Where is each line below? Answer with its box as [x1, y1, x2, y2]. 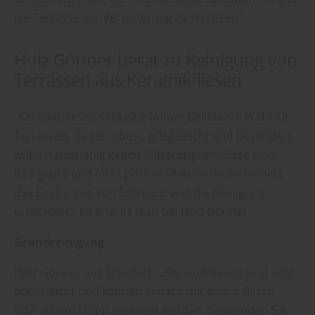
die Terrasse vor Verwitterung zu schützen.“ [14, 9, 245, 25]
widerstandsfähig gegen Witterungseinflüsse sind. [14, 146, 278, 162]
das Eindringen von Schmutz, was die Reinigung [14, 184, 265, 200]
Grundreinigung [14, 233, 104, 250]
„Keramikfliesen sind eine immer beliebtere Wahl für [14, 108, 290, 124]
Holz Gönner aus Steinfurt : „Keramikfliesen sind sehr [14, 264, 295, 280]
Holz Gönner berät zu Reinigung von [14, 48, 297, 71]
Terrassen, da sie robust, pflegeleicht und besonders [14, 127, 293, 143]
